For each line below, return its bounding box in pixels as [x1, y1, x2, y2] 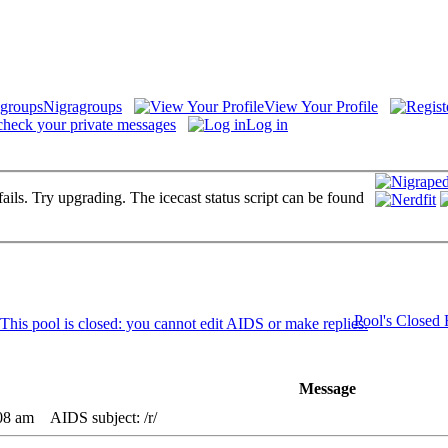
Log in [246, 115, 288, 133]
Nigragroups [43, 97, 122, 115]
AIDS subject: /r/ [38, 408, 157, 426]
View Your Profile [264, 97, 378, 115]
